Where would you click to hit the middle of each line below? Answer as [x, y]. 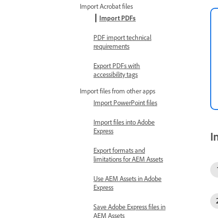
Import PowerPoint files [125, 102]
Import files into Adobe [124, 122]
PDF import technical [122, 37]
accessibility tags [116, 74]
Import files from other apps [118, 91]
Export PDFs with [117, 65]
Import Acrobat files [106, 6]
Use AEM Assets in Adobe [127, 178]
